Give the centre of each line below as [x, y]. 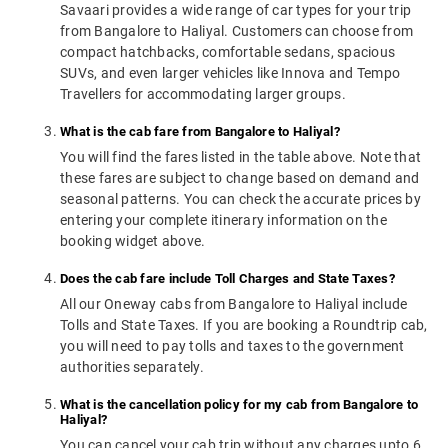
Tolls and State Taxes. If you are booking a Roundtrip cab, [244, 325]
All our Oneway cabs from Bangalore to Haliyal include [234, 304]
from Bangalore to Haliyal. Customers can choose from [236, 31]
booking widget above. [133, 241]
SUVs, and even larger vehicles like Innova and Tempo [230, 73]
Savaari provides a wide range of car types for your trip [235, 10]
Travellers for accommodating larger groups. [203, 94]
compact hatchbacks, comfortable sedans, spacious [227, 52]
